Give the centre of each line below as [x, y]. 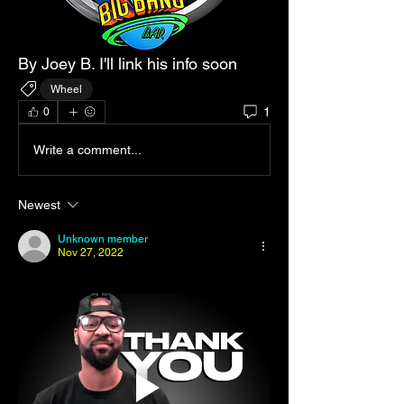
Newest [39, 205]
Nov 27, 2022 [91, 252]
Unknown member [103, 239]
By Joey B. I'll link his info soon [130, 64]
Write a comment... [87, 149]
